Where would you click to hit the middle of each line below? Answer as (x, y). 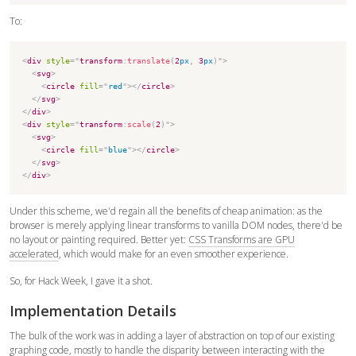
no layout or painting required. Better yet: (99, 239)
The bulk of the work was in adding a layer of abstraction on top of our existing (172, 335)
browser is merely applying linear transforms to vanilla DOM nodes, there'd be (176, 225)
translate (149, 60)
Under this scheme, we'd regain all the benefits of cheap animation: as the (166, 211)
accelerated (34, 253)
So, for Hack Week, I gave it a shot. (81, 281)
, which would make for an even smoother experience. (174, 253)
